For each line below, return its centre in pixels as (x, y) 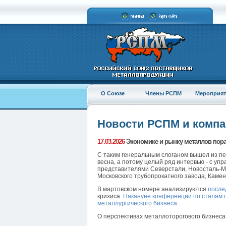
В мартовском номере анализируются (153, 189)
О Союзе (113, 93)
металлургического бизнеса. (138, 204)
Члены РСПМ (163, 93)
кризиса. (109, 196)
